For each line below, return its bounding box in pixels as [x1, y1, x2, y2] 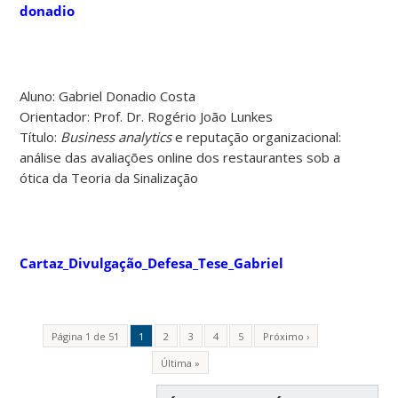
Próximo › [262, 329, 309, 343]
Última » [160, 355, 200, 370]
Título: [20, 127, 61, 146]
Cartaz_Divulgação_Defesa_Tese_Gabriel [20, 253, 284, 272]
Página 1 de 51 [51, 329, 119, 343]
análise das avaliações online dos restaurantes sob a [20, 147, 341, 166]
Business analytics [60, 127, 172, 146]
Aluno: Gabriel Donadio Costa [20, 86, 196, 105]
